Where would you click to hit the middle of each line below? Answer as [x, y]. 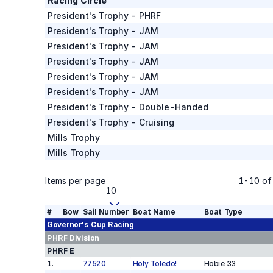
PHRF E [60, 251]
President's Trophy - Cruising [111, 122]
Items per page [75, 180]
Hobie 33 [220, 264]
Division [83, 238]
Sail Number [105, 212]
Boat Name [154, 212]
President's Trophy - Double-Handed [128, 107]
